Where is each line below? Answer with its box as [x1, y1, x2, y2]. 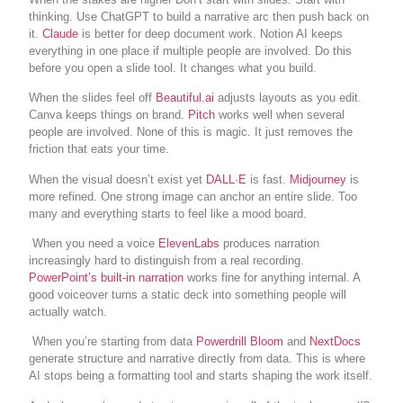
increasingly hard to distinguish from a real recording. [29, 254, 305, 268]
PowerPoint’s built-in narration [29, 271, 184, 285]
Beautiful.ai [156, 91, 215, 105]
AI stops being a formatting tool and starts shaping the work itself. [29, 369, 373, 383]
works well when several [215, 108, 345, 122]
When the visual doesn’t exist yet [29, 172, 203, 186]
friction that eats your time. [29, 142, 170, 157]
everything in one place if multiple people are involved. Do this [29, 43, 353, 58]
